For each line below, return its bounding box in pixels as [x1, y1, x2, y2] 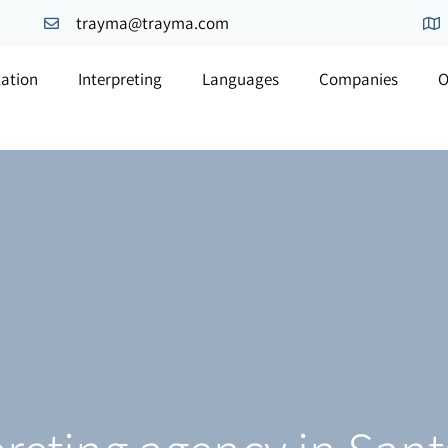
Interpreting [77, 68, 162, 90]
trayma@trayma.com [75, 12, 229, 34]
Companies [318, 68, 398, 90]
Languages [201, 68, 279, 90]
